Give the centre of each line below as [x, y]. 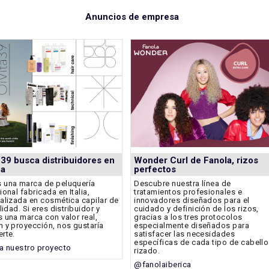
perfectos [155, 170]
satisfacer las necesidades [185, 234]
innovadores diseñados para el [192, 200]
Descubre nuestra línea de [183, 183]
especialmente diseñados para [192, 225]
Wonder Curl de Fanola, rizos [196, 161]
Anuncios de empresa [132, 17]
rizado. [147, 251]
